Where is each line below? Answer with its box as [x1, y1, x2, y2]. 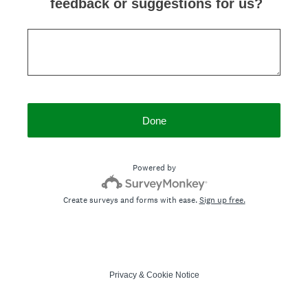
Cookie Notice [146, 270, 199, 280]
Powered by [132, 162, 176, 173]
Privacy [109, 270, 137, 280]
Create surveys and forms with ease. [63, 195, 199, 206]
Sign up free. [199, 195, 245, 206]
